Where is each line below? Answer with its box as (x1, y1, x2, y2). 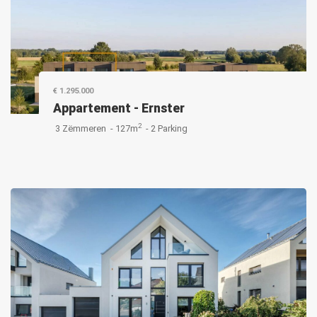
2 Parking (151, 123, 188, 134)
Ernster (142, 101, 185, 115)
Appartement (53, 101, 131, 115)
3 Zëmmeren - (53, 123, 115, 134)
